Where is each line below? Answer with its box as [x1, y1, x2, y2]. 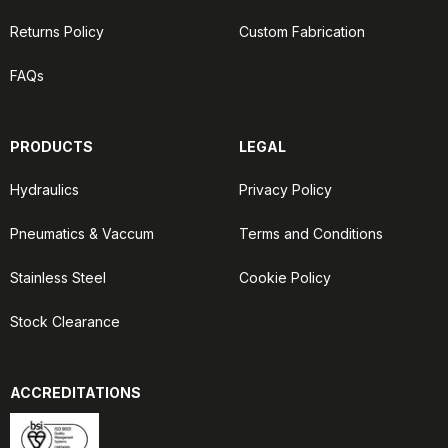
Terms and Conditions [239, 225, 383, 242]
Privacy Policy [239, 181, 332, 198]
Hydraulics [10, 181, 79, 198]
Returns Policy [10, 23, 104, 40]
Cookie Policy [239, 269, 331, 286]
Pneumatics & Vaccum [10, 225, 154, 242]
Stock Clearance [10, 313, 120, 330]
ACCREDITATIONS [10, 384, 141, 401]
